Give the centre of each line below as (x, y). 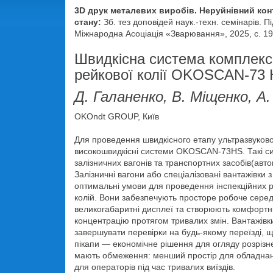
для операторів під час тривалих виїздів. (155, 267)
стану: (88, 22)
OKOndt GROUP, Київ (117, 116)
